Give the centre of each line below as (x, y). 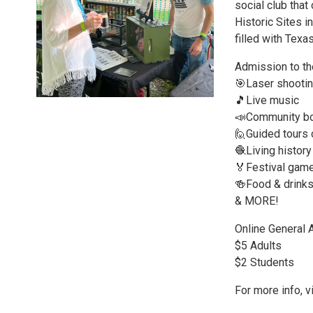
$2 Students (264, 262)
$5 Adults (258, 246)
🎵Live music (267, 100)
